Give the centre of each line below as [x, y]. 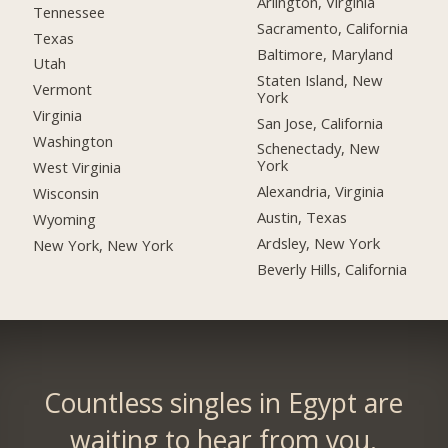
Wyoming [65, 218]
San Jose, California [320, 122]
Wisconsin [66, 193]
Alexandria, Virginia [321, 191]
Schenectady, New [319, 148]
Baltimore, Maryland [325, 53]
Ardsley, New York [319, 243]
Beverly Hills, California [332, 269]
